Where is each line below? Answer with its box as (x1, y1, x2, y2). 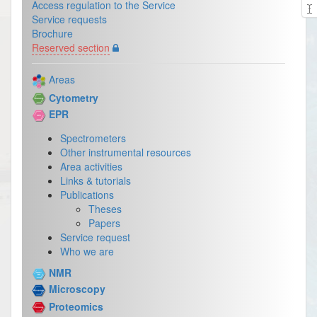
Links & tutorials (60, 173, 131, 188)
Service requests (32, 11, 107, 26)
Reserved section (32, 40, 110, 54)
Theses (88, 201, 122, 216)
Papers (88, 215, 120, 230)
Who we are (60, 243, 114, 258)
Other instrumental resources (60, 144, 191, 159)
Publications (60, 187, 114, 202)
